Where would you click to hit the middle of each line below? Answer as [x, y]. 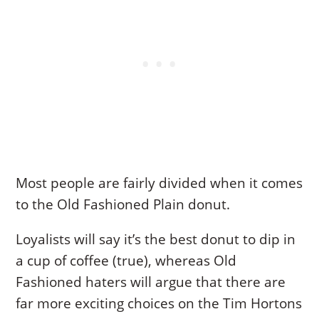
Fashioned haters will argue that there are [151, 282]
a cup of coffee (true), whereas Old [126, 261]
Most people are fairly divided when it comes [159, 183]
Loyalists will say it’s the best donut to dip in [156, 240]
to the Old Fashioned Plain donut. [123, 205]
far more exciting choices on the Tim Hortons [159, 304]
